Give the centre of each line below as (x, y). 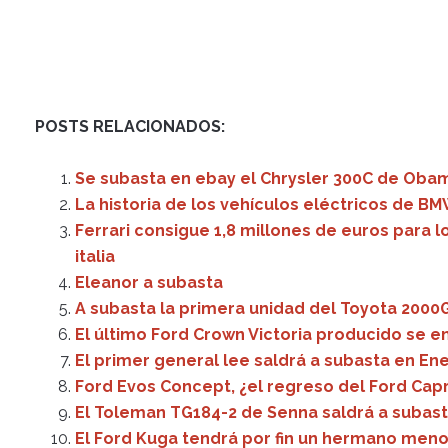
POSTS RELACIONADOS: (130, 126)
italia (95, 256)
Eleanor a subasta (149, 282)
